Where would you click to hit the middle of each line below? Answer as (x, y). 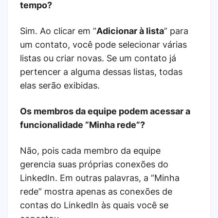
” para (176, 31)
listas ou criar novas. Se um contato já (98, 58)
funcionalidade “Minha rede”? (82, 125)
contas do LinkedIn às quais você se (94, 205)
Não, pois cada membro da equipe (90, 150)
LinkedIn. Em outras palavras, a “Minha (100, 178)
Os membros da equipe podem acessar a (105, 111)
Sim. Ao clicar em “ (58, 31)
